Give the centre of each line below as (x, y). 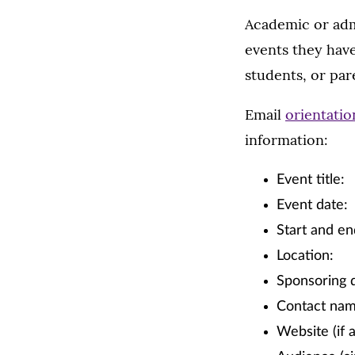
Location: (305, 256)
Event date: (312, 205)
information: (286, 140)
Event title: (311, 180)
